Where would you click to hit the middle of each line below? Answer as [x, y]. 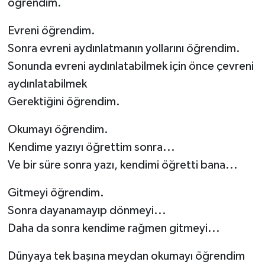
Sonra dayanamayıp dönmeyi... [87, 210]
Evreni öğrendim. [51, 30]
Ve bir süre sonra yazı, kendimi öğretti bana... [122, 165]
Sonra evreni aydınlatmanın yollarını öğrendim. [124, 48]
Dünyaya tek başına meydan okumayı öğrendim [126, 256]
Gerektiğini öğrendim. [64, 101]
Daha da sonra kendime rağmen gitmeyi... [114, 228]
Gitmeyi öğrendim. [56, 193]
